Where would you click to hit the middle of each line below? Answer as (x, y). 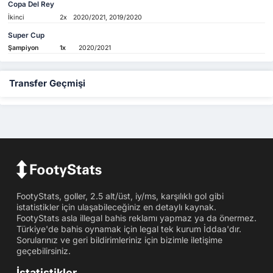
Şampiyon (23, 48)
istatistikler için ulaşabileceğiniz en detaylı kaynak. (116, 207)
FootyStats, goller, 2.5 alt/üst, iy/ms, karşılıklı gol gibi (120, 196)
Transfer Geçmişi (47, 84)
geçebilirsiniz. (43, 250)
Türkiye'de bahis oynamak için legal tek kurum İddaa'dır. (129, 229)
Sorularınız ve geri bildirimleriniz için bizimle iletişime (119, 239)
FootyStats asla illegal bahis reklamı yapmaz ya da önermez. (136, 218)
